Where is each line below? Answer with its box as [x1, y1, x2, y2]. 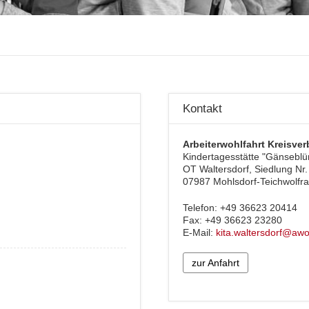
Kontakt [183, 102, 222, 116]
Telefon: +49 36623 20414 [183, 201, 297, 213]
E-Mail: [183, 226, 216, 238]
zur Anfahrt [192, 257, 239, 268]
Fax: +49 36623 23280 [183, 214, 282, 226]
